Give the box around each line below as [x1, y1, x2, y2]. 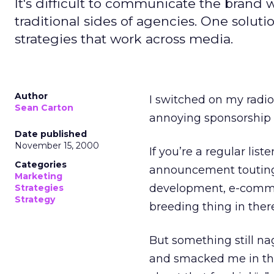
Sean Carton [15, 102, 73, 113]
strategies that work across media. [15, 31, 233, 46]
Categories [15, 159, 67, 170]
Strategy [15, 194, 55, 205]
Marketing [15, 171, 62, 182]
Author [15, 91, 48, 102]
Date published [15, 128, 87, 139]
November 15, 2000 [15, 140, 99, 151]
